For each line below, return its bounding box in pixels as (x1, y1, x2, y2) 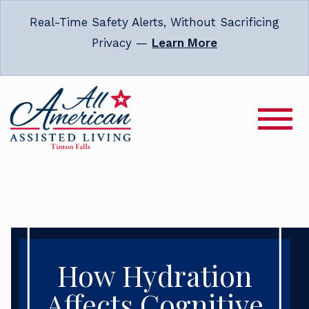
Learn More (152, 36, 217, 50)
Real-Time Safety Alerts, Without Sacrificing (30, 15, 279, 29)
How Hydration (57, 257, 252, 295)
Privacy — (92, 36, 152, 50)
